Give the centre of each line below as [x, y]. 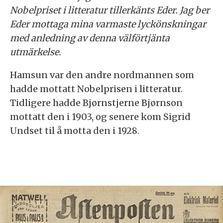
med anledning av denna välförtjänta [90, 38]
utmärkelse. [36, 52]
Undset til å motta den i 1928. [75, 131]
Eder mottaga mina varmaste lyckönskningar [108, 24]
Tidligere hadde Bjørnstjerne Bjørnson [96, 103]
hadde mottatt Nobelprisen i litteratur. [96, 89]
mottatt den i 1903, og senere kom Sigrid [100, 117]
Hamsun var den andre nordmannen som [102, 75]
